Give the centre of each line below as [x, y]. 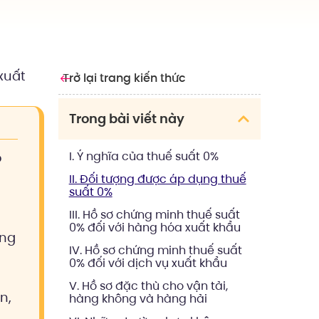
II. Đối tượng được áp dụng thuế [157, 179]
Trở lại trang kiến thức [124, 78]
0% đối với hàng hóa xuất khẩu [155, 228]
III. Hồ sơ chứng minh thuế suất [154, 215]
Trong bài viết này [126, 119]
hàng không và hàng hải [138, 299]
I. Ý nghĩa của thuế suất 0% [143, 156]
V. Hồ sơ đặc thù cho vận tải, [148, 286]
